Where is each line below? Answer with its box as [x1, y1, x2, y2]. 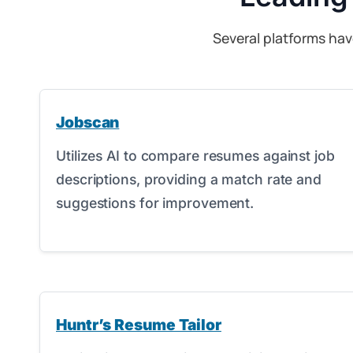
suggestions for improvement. [56, 195, 255, 211]
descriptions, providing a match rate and [56, 171, 321, 188]
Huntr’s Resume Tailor [56, 315, 221, 334]
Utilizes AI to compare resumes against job [56, 147, 335, 164]
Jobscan [56, 113, 120, 132]
